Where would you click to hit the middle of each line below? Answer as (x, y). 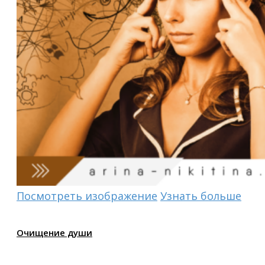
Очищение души (54, 233)
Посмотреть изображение (87, 196)
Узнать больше (201, 196)
